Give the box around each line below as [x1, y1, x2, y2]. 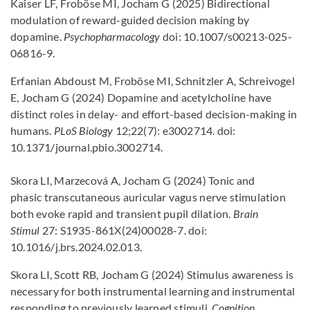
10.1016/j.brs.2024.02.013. [10, 240, 142, 253]
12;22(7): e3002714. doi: [115, 124, 236, 137]
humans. [10, 124, 54, 137]
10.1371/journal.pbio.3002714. [10, 140, 163, 154]
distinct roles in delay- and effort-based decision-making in [10, 107, 298, 120]
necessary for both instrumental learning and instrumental [10, 284, 295, 298]
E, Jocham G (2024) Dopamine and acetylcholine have [10, 91, 272, 104]
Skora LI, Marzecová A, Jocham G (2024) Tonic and [10, 174, 255, 187]
